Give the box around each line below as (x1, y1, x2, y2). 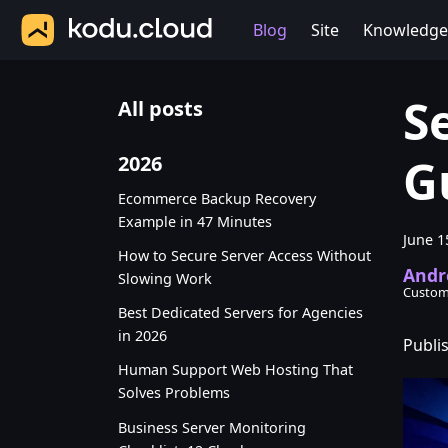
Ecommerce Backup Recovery (118, 188, 316, 208)
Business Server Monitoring (118, 417, 306, 437)
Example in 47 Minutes (118, 211, 272, 231)
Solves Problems (118, 383, 230, 403)
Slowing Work (118, 268, 212, 288)
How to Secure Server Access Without (118, 245, 371, 265)
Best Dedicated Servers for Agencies (118, 303, 363, 323)
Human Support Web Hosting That (118, 360, 353, 380)
